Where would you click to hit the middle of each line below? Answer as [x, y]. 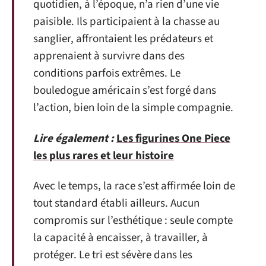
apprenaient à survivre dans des [109, 56]
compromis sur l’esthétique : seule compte [133, 221]
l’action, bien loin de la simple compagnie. [133, 108]
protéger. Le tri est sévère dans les [113, 255]
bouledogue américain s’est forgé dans [125, 91]
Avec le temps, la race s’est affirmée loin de [134, 186]
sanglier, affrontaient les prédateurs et [123, 39]
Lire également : [74, 138]
